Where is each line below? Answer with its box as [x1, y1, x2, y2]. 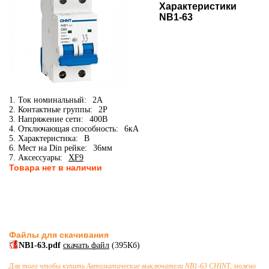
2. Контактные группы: [9, 105, 92, 114]
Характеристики [159, 1, 237, 11]
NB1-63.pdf [19, 241, 63, 250]
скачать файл [63, 241, 109, 250]
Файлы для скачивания [9, 230, 109, 240]
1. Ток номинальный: [9, 95, 86, 104]
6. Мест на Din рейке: [9, 144, 87, 153]
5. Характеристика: [9, 134, 78, 143]
